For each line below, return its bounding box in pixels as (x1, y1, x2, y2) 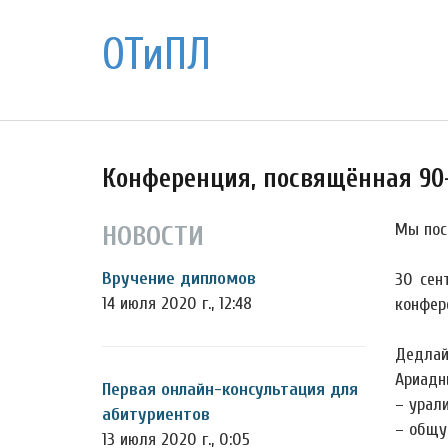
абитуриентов (102, 404, 210, 425)
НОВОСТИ (102, 220, 204, 252)
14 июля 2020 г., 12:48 (102, 293, 252, 314)
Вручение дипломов (102, 268, 256, 289)
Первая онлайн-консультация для (102, 379, 358, 400)
